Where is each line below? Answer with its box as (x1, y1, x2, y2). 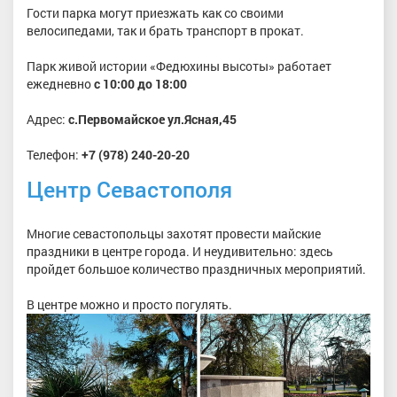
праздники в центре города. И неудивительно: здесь (27, 243, 333, 261)
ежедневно (27, 74, 94, 92)
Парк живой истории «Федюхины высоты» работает (27, 57, 331, 74)
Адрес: (27, 110, 68, 128)
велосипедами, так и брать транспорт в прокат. (27, 21, 304, 39)
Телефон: (27, 145, 82, 163)
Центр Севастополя (27, 174, 232, 204)
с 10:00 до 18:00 (94, 74, 187, 92)
